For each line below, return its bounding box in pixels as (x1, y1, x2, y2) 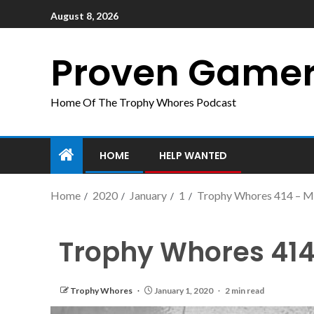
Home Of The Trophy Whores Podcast (50, 95, 236, 109)
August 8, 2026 (50, 9, 118, 22)
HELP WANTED (159, 149, 227, 163)
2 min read (225, 285, 264, 296)
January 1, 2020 (153, 285, 214, 296)
